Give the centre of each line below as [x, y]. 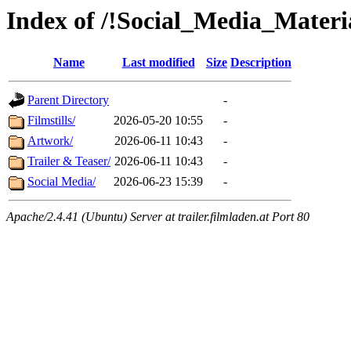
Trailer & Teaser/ [69, 161]
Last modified [158, 63]
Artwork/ [50, 141]
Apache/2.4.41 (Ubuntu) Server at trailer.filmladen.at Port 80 [158, 217]
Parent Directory [68, 100]
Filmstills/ [51, 121]
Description [261, 63]
